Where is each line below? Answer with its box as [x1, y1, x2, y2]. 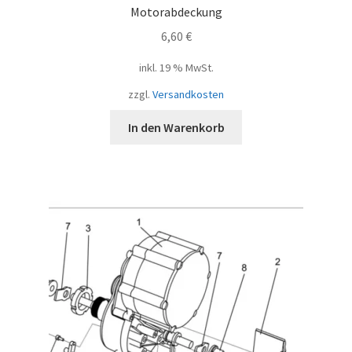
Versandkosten [152, 86, 224, 101]
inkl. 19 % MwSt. [138, 60, 214, 75]
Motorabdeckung [130, 3, 222, 20]
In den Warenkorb [127, 119, 225, 135]
